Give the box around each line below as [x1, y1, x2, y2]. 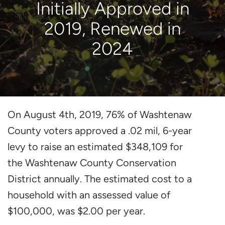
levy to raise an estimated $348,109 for [8, 141, 183, 153]
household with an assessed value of [8, 189, 170, 201]
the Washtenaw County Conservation [8, 157, 176, 169]
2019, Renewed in [44, 18, 181, 40]
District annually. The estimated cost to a [8, 173, 192, 185]
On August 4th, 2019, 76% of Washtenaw [8, 108, 192, 121]
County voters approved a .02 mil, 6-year [8, 125, 192, 137]
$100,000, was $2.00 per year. [8, 205, 145, 217]
